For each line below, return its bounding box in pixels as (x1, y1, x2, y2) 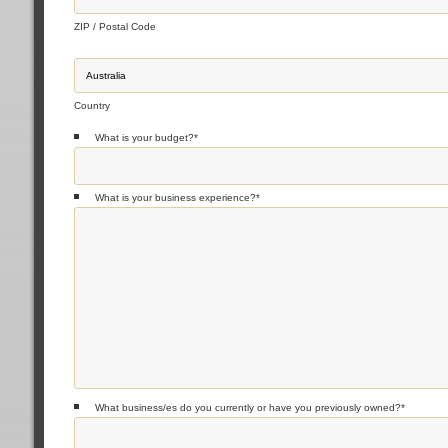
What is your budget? (94, 131, 194, 143)
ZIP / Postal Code (73, 20, 156, 32)
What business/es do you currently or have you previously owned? (94, 401, 401, 413)
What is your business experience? (94, 191, 256, 203)
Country (73, 99, 110, 111)
